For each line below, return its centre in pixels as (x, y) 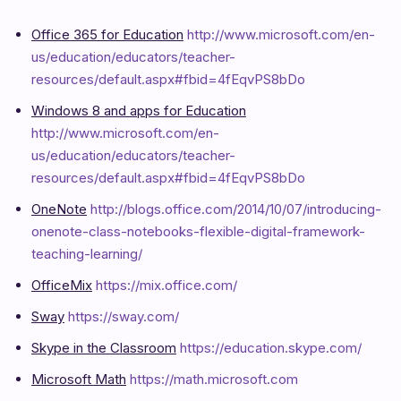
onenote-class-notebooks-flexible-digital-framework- (198, 231)
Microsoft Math (79, 379)
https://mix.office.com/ (166, 285)
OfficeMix (62, 285)
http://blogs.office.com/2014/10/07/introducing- (236, 209)
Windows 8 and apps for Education (139, 110)
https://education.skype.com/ (271, 347)
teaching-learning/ (87, 253)
